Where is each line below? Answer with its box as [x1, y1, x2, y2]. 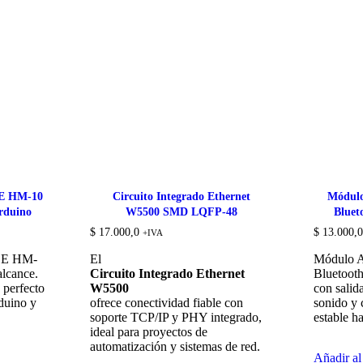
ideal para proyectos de [90, 324, 208, 339]
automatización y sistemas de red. [90, 339, 261, 353]
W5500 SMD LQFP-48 [125, 205, 237, 218]
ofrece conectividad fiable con [90, 295, 244, 310]
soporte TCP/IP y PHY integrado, [90, 310, 263, 324]
